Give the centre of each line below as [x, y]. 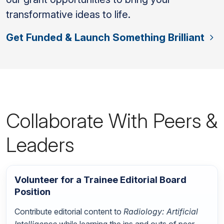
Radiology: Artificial [161, 212]
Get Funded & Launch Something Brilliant [105, 38]
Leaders [40, 145]
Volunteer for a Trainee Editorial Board [100, 180]
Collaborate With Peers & [112, 121]
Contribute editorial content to [69, 212]
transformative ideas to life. [68, 15]
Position [32, 192]
